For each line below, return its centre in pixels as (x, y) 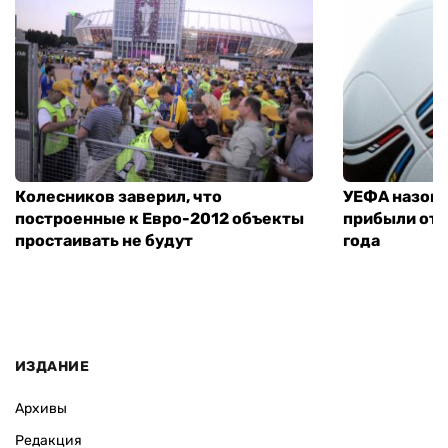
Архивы (41, 409)
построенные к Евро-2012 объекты (159, 218)
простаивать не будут (104, 240)
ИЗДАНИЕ (52, 367)
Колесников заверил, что (118, 196)
